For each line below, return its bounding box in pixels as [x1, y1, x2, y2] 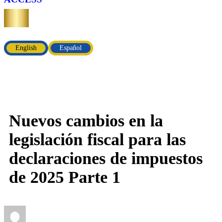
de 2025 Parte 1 [9, 168, 120, 187]
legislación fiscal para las [9, 130, 186, 149]
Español [59, 44, 82, 52]
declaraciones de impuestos [9, 149, 203, 168]
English [15, 44, 37, 52]
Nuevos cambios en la [9, 111, 163, 130]
